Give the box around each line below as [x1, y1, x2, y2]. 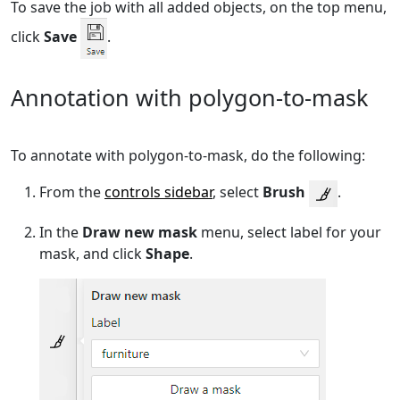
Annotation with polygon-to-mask [11, 81, 368, 112]
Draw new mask [82, 221, 197, 242]
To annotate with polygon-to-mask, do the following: [11, 145, 365, 165]
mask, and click [39, 243, 146, 263]
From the [39, 182, 104, 203]
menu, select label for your [197, 221, 381, 242]
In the [39, 221, 82, 242]
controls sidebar [104, 182, 212, 203]
